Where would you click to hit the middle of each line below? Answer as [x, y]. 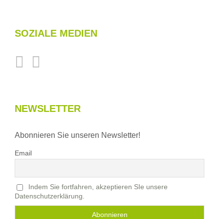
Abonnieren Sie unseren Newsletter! [77, 135]
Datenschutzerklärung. [50, 196]
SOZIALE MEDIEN [56, 33]
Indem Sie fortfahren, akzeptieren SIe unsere [98, 187]
